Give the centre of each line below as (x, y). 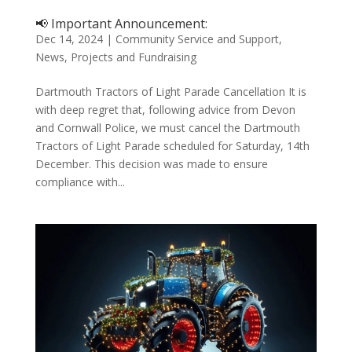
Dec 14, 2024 (69, 39)
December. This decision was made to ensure (151, 164)
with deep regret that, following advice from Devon (165, 110)
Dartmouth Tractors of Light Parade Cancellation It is (170, 92)
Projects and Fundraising (133, 57)
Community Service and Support (197, 39)
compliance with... (80, 182)
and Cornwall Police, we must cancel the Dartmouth (167, 128)
